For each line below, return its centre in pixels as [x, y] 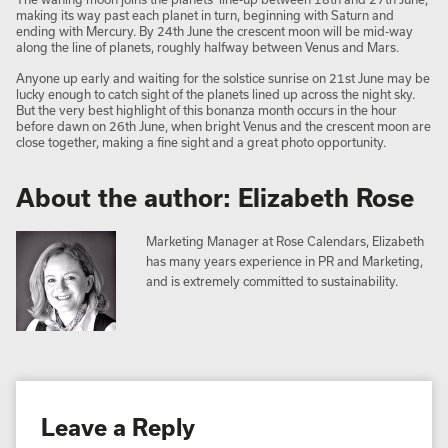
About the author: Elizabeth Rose [215, 197]
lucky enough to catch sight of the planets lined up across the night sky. [215, 93]
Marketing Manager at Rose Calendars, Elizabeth [285, 240]
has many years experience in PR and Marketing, [284, 260]
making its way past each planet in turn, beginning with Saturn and [205, 14]
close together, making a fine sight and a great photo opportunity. [201, 141]
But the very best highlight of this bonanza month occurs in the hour [206, 109]
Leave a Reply [118, 426]
